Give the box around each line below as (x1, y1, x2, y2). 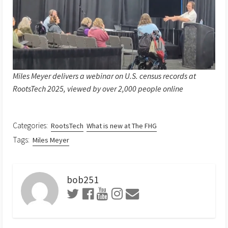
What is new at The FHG (86, 121, 157, 130)
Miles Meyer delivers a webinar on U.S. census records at (13, 70, 196, 81)
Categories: (13, 120, 48, 130)
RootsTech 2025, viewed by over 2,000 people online (13, 83, 183, 94)
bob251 (67, 174, 99, 186)
